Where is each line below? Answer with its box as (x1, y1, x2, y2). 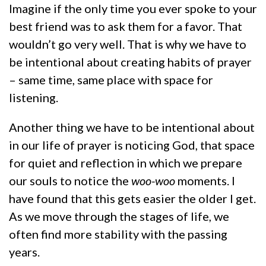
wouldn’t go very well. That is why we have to (9, 36, 246, 51)
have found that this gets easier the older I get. (9, 191, 256, 205)
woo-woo (131, 173, 175, 188)
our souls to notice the (9, 173, 131, 188)
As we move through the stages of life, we (9, 208, 229, 223)
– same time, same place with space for (9, 72, 213, 87)
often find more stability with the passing (9, 226, 227, 241)
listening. (9, 90, 58, 104)
